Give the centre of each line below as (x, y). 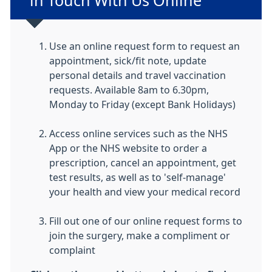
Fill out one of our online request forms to (146, 221)
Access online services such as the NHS (138, 134)
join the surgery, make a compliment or (140, 236)
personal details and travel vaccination (138, 75)
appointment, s (84, 61)
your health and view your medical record (145, 192)
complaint (72, 250)
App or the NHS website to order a (128, 148)
